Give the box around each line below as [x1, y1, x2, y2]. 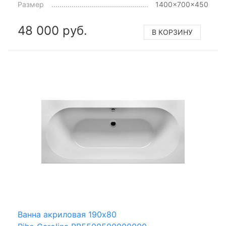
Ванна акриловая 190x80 [18, 209, 117, 219]
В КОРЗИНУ [152, 27, 193, 36]
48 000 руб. [18, 23, 87, 38]
